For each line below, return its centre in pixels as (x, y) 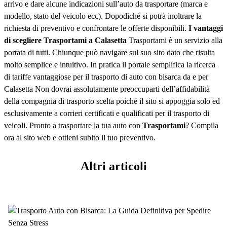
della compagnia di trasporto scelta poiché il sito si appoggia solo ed (112, 101)
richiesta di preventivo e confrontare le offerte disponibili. (96, 28)
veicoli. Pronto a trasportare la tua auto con (73, 125)
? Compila (202, 125)
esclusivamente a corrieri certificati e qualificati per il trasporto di (107, 113)
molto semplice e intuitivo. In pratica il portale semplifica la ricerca (110, 65)
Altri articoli (113, 166)
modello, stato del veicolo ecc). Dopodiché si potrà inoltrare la (103, 16)
